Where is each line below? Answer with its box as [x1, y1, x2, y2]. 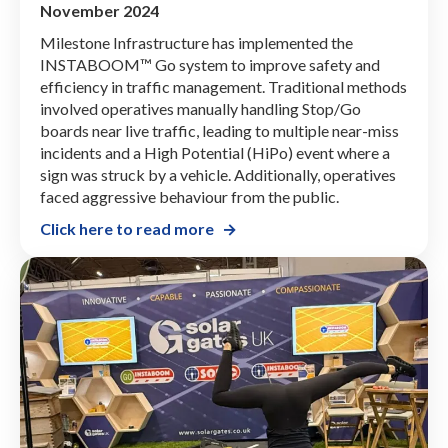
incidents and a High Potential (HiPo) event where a [40, 142, 390, 162]
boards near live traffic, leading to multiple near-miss [40, 120, 399, 140]
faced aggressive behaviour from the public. [40, 186, 339, 206]
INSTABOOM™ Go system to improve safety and [40, 54, 380, 74]
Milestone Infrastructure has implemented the [40, 32, 353, 52]
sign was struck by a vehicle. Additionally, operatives [40, 164, 396, 184]
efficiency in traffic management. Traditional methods [40, 76, 407, 96]
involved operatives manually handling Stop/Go [40, 98, 361, 118]
